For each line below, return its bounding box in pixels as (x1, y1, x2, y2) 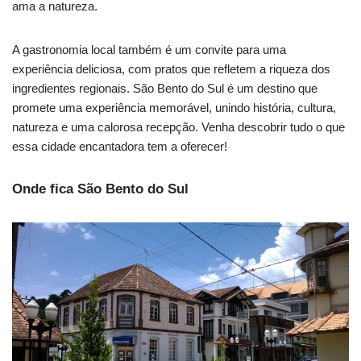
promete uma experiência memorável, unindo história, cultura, (12, 101, 336, 115)
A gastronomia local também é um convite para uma (12, 43, 286, 57)
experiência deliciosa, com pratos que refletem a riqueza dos (12, 62, 330, 77)
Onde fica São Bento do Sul (12, 181, 189, 197)
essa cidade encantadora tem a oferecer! (12, 139, 227, 154)
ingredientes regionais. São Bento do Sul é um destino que (12, 81, 317, 96)
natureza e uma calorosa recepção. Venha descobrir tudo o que (12, 120, 345, 135)
